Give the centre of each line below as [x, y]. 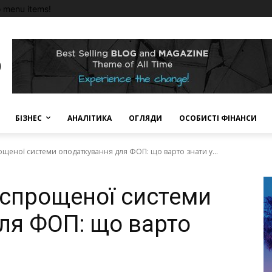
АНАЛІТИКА [90, 118]
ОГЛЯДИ [145, 118]
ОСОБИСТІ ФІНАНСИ [218, 118]
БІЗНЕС [29, 118]
